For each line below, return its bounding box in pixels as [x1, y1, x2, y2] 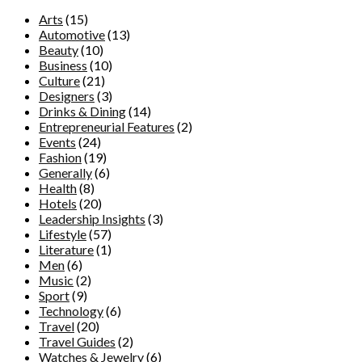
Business [39, 57, 87, 73]
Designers [39, 87, 95, 103]
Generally [39, 164, 92, 180]
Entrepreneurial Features [39, 118, 175, 134]
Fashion [39, 149, 82, 165]
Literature [39, 241, 94, 257]
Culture [39, 72, 80, 88]
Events [39, 133, 76, 149]
